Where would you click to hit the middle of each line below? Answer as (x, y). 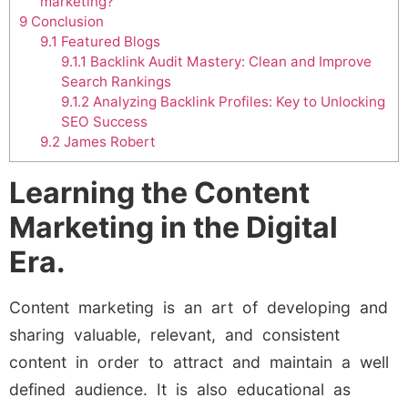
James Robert (107, 141)
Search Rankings (116, 81)
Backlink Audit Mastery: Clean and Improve (229, 61)
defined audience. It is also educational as (180, 389)
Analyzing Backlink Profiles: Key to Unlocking (237, 101)
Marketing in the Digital (173, 227)
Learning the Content (159, 192)
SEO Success (104, 121)
